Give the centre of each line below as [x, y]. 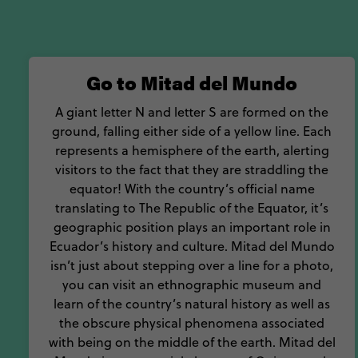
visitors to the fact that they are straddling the [192, 169]
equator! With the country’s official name [192, 189]
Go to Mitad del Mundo [192, 82]
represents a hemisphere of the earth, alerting [192, 150]
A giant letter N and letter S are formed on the [192, 112]
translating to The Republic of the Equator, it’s [192, 208]
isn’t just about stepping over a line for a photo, [192, 265]
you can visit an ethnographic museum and [192, 284]
